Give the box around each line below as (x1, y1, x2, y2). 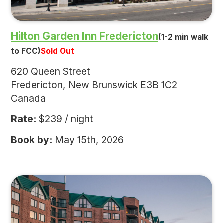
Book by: (11, 133, 52, 146)
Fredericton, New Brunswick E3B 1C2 (11, 78, 177, 91)
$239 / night (36, 112, 93, 125)
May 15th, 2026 (52, 133, 124, 146)
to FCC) (11, 46, 41, 56)
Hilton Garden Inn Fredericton (11, 29, 158, 42)
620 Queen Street (11, 65, 90, 77)
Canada (11, 92, 46, 104)
